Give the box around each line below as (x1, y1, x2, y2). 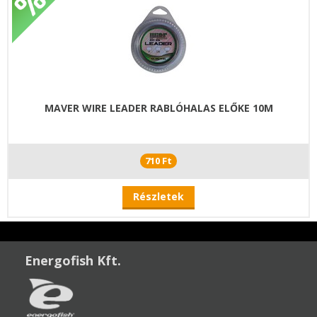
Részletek (133, 189, 184, 203)
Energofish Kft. (25, 251, 121, 269)
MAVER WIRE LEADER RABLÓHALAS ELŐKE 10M (44, 100, 273, 115)
